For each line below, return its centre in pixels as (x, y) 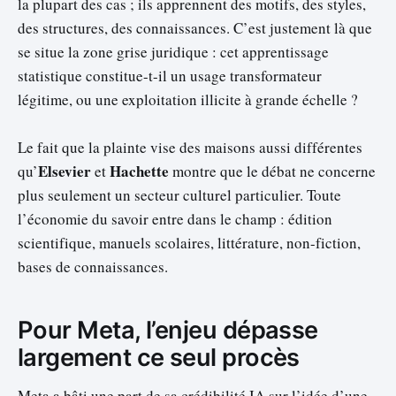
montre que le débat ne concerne (272, 171)
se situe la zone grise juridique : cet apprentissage (173, 51)
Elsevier (65, 171)
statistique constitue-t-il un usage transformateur (170, 75)
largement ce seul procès (159, 358)
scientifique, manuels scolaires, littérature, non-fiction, (189, 242)
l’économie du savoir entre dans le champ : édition (175, 218)
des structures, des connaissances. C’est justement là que (195, 27)
